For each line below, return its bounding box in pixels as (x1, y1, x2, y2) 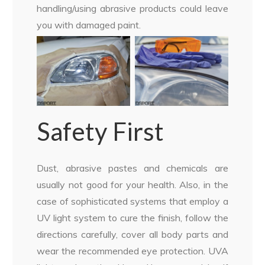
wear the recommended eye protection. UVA (37, 245, 228, 257)
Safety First (37, 117, 164, 147)
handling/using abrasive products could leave (37, 2, 228, 15)
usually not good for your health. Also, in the (37, 179, 228, 191)
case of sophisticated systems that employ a (37, 195, 228, 208)
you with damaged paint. (37, 19, 141, 31)
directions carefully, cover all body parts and (37, 228, 228, 241)
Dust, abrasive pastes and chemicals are (37, 162, 228, 174)
